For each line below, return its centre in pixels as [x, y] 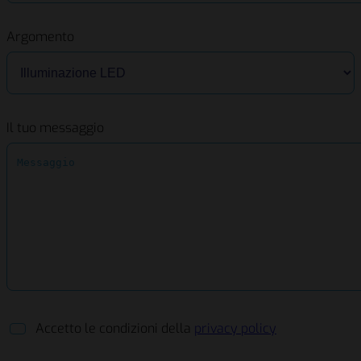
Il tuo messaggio [55, 128]
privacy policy [235, 329]
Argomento [40, 37]
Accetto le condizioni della [115, 329]
